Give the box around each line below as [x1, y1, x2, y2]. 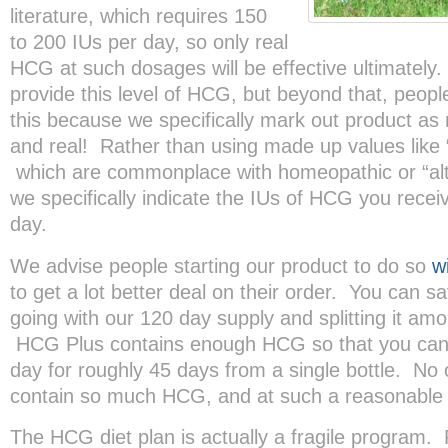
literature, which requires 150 [10, 5, 267, 27]
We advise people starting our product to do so [10, 254, 432, 277]
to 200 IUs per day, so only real [10, 31, 288, 53]
